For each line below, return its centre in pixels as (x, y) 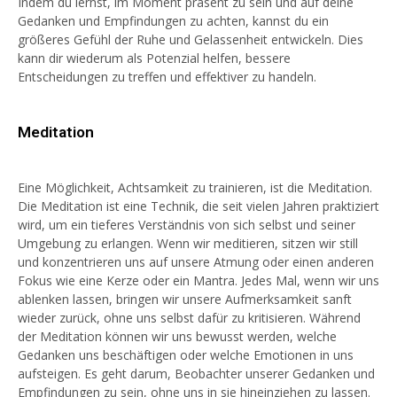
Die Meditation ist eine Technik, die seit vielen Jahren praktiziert (198, 206)
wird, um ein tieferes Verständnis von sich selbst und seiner (187, 225)
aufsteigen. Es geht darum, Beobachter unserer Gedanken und (196, 374)
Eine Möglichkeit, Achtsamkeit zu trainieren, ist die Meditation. (195, 187)
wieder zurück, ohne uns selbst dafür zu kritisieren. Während (189, 318)
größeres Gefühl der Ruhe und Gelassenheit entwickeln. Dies (191, 39)
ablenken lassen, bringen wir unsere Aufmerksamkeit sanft (185, 299)
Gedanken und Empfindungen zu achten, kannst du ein (173, 21)
